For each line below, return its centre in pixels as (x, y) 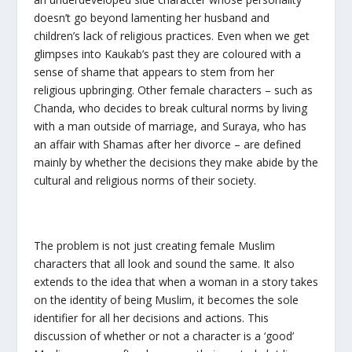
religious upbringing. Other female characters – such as (173, 90)
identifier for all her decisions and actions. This (151, 318)
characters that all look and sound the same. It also (164, 264)
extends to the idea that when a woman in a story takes (176, 282)
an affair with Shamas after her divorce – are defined (167, 145)
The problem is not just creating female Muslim (154, 246)
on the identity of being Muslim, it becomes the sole (166, 300)
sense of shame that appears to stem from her (154, 72)
